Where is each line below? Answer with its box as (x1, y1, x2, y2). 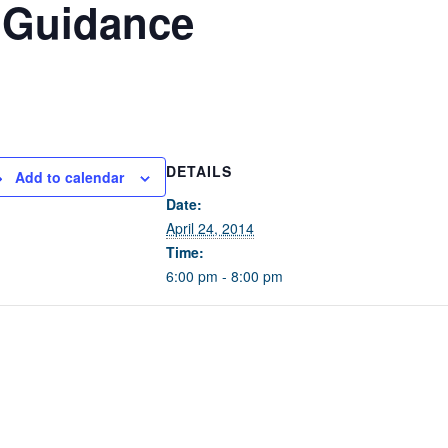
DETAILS (166, 161, 232, 181)
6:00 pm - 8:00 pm (166, 266, 283, 286)
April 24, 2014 (166, 218, 254, 238)
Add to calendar (15, 167, 124, 187)
